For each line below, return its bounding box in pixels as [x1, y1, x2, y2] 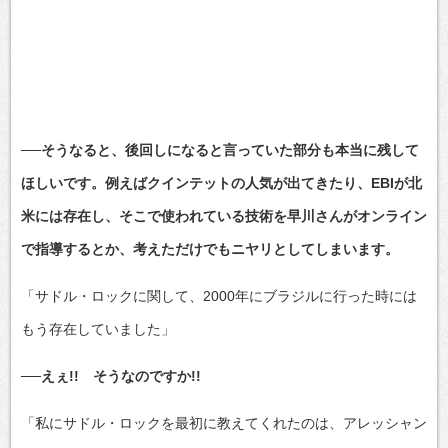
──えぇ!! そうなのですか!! [21, 367, 201, 384]
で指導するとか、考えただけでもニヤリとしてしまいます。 [21, 240, 399, 257]
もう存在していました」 [21, 320, 175, 337]
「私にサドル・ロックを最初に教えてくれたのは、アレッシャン [21, 414, 427, 431]
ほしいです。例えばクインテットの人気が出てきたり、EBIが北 [21, 174, 422, 191]
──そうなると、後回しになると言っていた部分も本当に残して [21, 141, 419, 158]
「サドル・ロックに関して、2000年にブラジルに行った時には [21, 287, 417, 304]
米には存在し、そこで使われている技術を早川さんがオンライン [21, 207, 427, 224]
